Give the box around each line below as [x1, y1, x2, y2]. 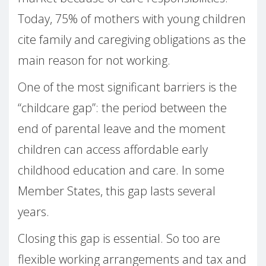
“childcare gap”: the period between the [18, 100, 227, 116]
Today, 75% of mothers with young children [18, 11, 246, 27]
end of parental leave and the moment [18, 121, 226, 137]
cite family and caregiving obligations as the [18, 31, 246, 48]
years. [18, 204, 49, 220]
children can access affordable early [18, 141, 208, 158]
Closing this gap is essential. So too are [18, 230, 220, 247]
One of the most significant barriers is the [18, 79, 237, 96]
